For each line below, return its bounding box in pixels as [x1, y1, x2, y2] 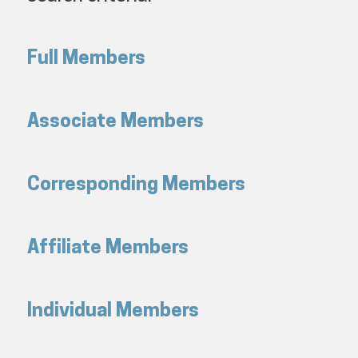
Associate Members [27, 113, 204, 133]
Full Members [27, 50, 145, 70]
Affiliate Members [27, 239, 189, 259]
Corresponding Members [27, 176, 245, 196]
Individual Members [27, 302, 199, 322]
